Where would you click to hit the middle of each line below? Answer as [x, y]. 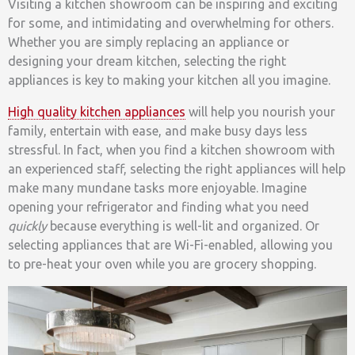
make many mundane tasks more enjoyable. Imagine [157, 188]
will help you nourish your [260, 112]
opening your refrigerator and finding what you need [158, 207]
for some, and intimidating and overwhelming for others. [171, 23]
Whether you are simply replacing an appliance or [149, 42]
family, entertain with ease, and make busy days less [158, 131]
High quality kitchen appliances [97, 112]
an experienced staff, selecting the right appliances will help [177, 169]
